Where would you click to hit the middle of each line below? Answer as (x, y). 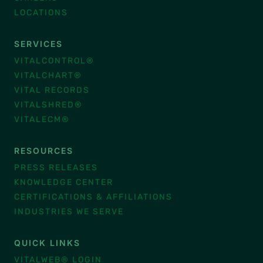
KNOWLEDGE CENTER (64, 183)
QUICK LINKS (47, 243)
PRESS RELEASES (56, 168)
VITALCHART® (48, 76)
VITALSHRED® (48, 104)
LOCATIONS (41, 12)
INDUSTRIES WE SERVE (69, 211)
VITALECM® (42, 119)
